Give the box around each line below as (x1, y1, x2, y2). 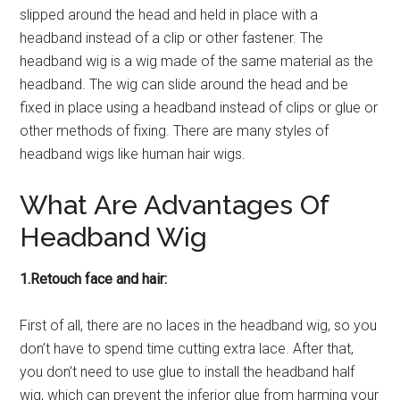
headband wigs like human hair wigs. (20, 145, 246, 162)
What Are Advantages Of (20, 188, 329, 221)
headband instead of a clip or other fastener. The (20, 29, 324, 46)
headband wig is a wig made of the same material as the (20, 52, 374, 70)
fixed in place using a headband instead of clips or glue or (20, 98, 379, 116)
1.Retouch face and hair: (20, 270, 168, 287)
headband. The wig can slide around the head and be (20, 75, 349, 93)
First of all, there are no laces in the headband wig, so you (20, 316, 378, 334)
